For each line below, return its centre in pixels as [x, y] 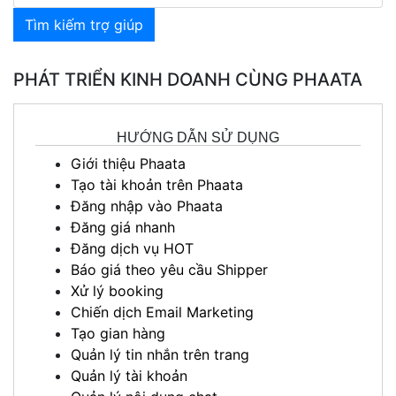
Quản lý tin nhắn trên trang [160, 354]
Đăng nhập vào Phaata [147, 206]
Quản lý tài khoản [129, 375]
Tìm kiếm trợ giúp [84, 24]
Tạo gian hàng [118, 333]
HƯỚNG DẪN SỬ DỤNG [198, 137]
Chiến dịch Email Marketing [162, 312]
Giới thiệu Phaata [128, 163]
